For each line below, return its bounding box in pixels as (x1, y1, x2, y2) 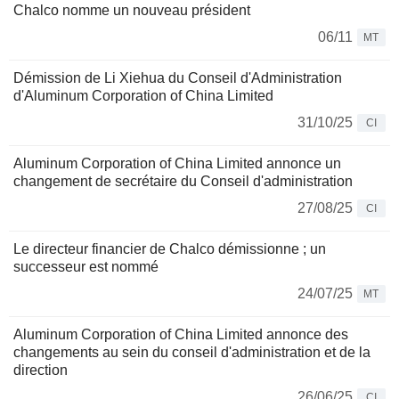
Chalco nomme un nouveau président (13, 3, 250, 19)
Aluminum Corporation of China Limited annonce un (13, 156, 341, 172)
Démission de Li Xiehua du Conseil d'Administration (13, 70, 342, 86)
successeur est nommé (13, 259, 159, 275)
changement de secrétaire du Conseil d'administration (13, 174, 353, 190)
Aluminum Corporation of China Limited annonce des (13, 327, 348, 343)
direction (13, 362, 68, 379)
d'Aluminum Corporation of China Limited (13, 88, 273, 104)
